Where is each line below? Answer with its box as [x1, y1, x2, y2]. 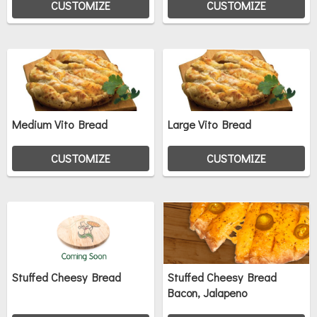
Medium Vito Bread [12, 117, 108, 132]
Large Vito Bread [168, 117, 252, 132]
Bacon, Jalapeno [168, 285, 248, 300]
